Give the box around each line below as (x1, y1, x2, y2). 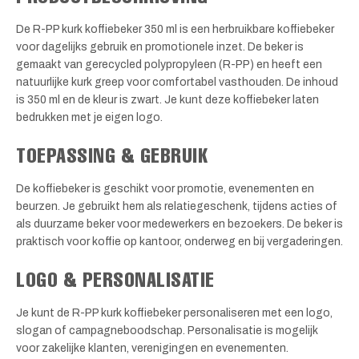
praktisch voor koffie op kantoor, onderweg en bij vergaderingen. (16, 236, 343, 248)
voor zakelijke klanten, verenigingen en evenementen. (16, 342, 288, 355)
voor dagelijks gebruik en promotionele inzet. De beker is (16, 40, 304, 53)
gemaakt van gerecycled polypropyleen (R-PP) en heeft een (16, 58, 322, 71)
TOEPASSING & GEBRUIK (16, 142, 208, 168)
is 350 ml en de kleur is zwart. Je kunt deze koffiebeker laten (16, 93, 319, 106)
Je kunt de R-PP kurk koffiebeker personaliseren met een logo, (16, 307, 333, 320)
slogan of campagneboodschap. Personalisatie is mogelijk (16, 325, 318, 337)
